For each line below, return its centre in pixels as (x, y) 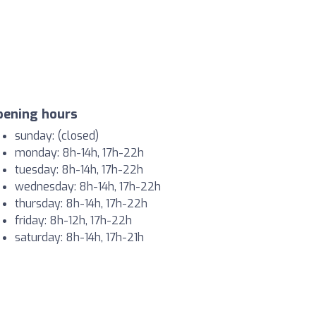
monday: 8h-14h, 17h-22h (79, 153)
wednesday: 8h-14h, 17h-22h (88, 187)
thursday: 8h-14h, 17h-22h (81, 204)
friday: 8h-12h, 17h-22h (73, 221)
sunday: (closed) (57, 136)
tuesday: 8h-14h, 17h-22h (79, 170)
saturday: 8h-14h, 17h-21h (79, 238)
